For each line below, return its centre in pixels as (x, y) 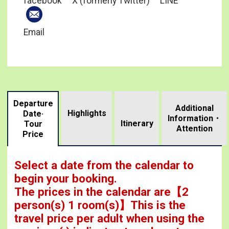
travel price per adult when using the (109, 218)
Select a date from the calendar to (104, 165)
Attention (194, 129)
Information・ (194, 119)
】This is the (152, 205)
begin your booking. (65, 178)
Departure (33, 104)
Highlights (87, 113)
